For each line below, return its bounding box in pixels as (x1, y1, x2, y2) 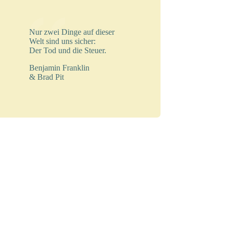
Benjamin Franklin (29, 63, 90, 73)
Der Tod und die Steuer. (29, 46, 107, 55)
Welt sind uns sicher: (29, 37, 96, 46)
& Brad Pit (29, 73, 64, 82)
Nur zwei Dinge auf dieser (29, 28, 115, 37)
